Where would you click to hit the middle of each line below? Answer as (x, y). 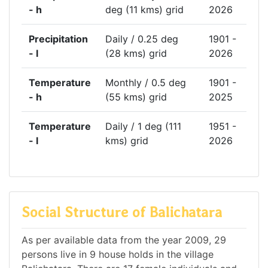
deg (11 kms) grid (144, 10)
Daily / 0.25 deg (142, 39)
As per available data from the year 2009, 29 (124, 240)
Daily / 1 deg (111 (143, 127)
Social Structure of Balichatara (122, 212)
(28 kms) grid (136, 54)
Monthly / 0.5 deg (146, 83)
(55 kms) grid (136, 97)
